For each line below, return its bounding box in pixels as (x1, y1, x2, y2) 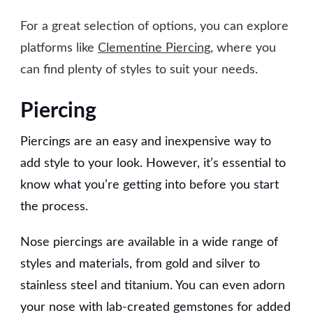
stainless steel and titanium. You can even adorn (20, 279, 285, 292)
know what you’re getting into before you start (20, 178, 279, 191)
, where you (210, 41, 276, 54)
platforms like (20, 41, 98, 54)
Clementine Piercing (98, 41, 210, 54)
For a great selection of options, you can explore (20, 20, 289, 33)
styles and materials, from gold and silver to (20, 257, 260, 270)
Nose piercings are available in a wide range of (20, 235, 278, 249)
